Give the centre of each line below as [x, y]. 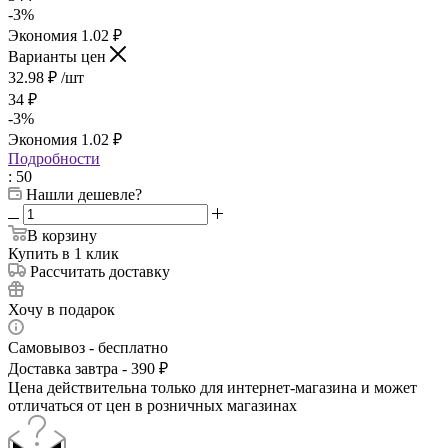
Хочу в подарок [61, 309]
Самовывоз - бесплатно [88, 347]
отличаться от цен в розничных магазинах [152, 405]
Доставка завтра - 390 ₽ [88, 368]
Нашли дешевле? [84, 194]
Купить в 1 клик [63, 253]
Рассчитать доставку [100, 271]
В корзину [62, 235]
